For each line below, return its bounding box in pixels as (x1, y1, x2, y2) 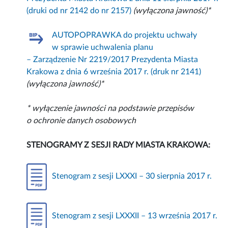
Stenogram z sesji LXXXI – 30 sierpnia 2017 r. (52, 172, 212, 181)
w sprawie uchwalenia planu (52, 43, 154, 51)
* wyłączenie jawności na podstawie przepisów (26, 104, 194, 112)
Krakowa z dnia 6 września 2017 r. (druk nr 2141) (26, 67, 202, 76)
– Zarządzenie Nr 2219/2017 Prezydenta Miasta (26, 55, 198, 64)
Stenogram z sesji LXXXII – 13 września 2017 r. (52, 211, 218, 220)
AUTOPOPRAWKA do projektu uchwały (52, 31, 197, 39)
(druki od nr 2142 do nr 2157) (26, 6, 132, 15)
